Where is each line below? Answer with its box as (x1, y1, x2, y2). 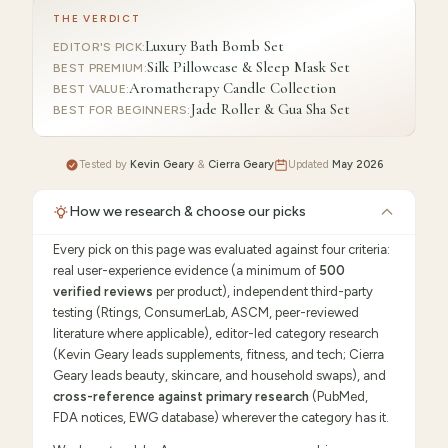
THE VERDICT (53, 12, 141, 25)
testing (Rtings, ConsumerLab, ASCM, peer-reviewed (53, 305, 359, 320)
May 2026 (332, 158, 383, 171)
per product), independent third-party (156, 284, 373, 299)
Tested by (79, 158, 130, 171)
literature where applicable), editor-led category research (53, 326, 379, 341)
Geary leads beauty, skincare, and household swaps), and (53, 368, 386, 383)
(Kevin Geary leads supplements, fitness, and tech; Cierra (53, 347, 384, 362)
